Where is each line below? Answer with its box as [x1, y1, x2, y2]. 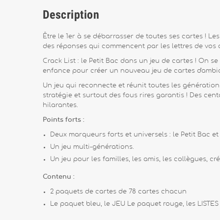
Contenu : [43, 174, 77, 180]
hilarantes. [43, 102, 78, 109]
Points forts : [43, 117, 86, 123]
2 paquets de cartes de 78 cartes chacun [50, 189, 187, 195]
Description [43, 8, 100, 22]
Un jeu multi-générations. [50, 144, 134, 150]
